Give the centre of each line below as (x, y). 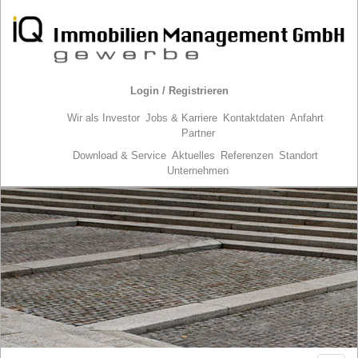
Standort (298, 155)
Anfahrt (306, 117)
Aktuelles (193, 155)
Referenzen (247, 155)
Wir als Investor (103, 117)
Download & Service (119, 155)
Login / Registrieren (179, 90)
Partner (198, 133)
